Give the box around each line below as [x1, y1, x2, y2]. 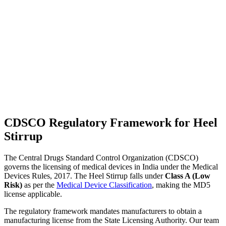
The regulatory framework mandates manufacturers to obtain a [4, 207, 202, 216]
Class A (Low [165, 172, 210, 181]
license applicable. [4, 190, 62, 199]
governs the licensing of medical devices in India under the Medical [4, 162, 218, 172]
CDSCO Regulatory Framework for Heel [4, 116, 217, 130]
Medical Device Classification [56, 181, 152, 190]
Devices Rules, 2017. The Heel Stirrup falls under [4, 172, 165, 181]
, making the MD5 [152, 181, 210, 190]
